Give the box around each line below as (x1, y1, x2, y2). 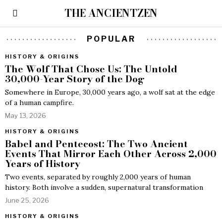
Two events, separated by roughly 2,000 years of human (5, 172, 191, 181)
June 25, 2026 (5, 196, 49, 204)
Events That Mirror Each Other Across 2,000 (5, 147, 217, 161)
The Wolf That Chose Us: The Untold (5, 62, 177, 76)
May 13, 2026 (5, 111, 46, 119)
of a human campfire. (5, 98, 74, 107)
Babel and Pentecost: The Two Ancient (5, 137, 188, 151)
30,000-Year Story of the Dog (5, 72, 144, 86)
